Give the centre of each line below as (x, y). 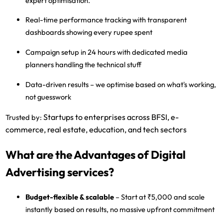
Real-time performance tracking (78, 20)
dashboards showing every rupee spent (89, 32)
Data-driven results (57, 84)
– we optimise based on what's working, (153, 84)
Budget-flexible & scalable (70, 197)
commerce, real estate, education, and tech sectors (96, 129)
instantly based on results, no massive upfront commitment (120, 209)
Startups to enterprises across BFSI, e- (111, 117)
